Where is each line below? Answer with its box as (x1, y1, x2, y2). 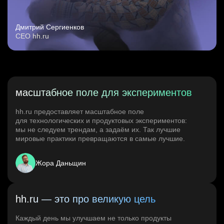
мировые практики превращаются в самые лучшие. (15, 134, 185, 143)
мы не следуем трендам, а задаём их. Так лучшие (15, 125, 180, 134)
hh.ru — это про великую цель (15, 193, 155, 205)
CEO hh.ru (15, 32, 49, 40)
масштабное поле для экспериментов (15, 87, 192, 98)
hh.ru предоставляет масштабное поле (15, 107, 144, 116)
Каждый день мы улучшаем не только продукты (15, 214, 171, 222)
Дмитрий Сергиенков (15, 23, 84, 31)
